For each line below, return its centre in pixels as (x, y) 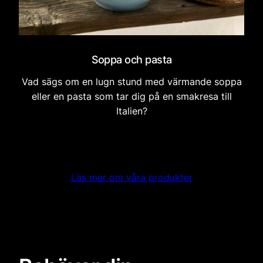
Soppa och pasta (131, 60)
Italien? (131, 111)
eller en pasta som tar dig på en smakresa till (131, 97)
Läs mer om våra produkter (131, 178)
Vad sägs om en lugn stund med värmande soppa (131, 82)
